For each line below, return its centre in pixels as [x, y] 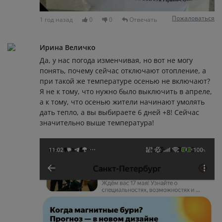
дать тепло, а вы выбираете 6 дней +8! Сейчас [119, 112]
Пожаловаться [193, 18]
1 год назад [56, 20]
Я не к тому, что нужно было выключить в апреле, [126, 91]
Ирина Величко [68, 47]
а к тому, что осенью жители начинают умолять [122, 102]
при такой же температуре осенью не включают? [125, 81]
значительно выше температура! [97, 122]
